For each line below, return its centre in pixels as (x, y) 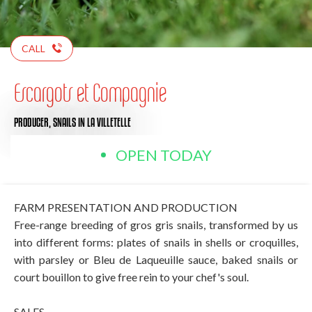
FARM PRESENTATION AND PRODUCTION (126, 207)
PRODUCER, (33, 122)
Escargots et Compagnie (90, 92)
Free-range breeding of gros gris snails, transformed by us (156, 224)
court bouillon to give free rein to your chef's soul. (131, 276)
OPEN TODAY (163, 155)
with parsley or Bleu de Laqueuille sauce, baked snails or (156, 259)
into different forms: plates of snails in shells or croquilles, (156, 242)
